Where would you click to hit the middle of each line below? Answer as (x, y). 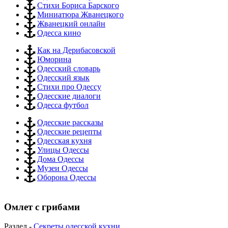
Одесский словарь (69, 68)
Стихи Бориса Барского (78, 5)
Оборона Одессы (67, 177)
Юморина (54, 59)
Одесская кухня (64, 141)
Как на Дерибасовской (76, 50)
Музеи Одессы (63, 168)
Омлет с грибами (42, 207)
